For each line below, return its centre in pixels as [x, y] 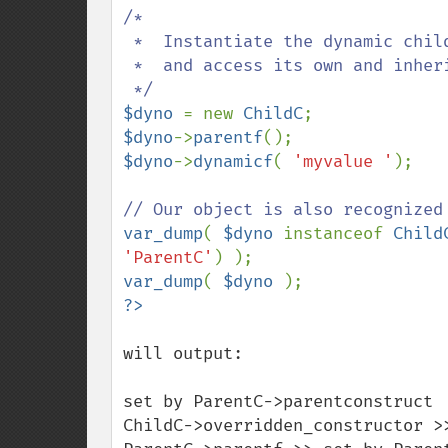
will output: [183, 353]
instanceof [338, 233]
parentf [228, 137]
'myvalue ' [343, 161]
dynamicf [233, 161]
